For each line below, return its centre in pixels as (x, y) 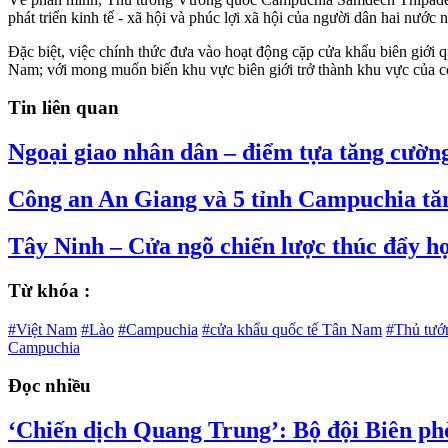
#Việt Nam (42, 329)
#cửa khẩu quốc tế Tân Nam (292, 329)
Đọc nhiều (49, 386)
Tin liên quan (63, 108)
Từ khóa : (49, 290)
